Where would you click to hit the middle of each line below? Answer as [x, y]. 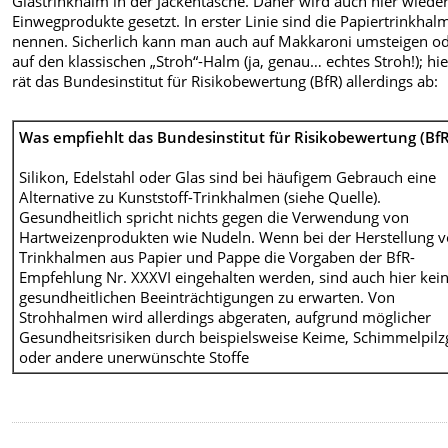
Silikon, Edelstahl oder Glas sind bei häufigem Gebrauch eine [228, 176]
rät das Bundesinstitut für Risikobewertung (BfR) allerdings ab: [225, 81]
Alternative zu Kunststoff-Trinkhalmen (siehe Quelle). [200, 196]
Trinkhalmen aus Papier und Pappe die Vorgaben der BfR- [217, 256]
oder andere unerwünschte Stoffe [134, 356]
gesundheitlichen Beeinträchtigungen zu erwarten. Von [207, 296]
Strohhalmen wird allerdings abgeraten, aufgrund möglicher [225, 316]
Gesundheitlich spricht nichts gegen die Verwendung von [214, 216]
